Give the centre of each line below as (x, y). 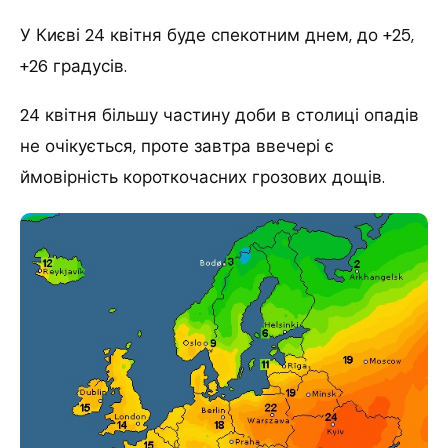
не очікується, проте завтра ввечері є (177, 145)
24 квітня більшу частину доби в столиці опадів (219, 114)
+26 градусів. (73, 65)
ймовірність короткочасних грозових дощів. (202, 176)
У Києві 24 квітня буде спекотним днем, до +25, (217, 34)
